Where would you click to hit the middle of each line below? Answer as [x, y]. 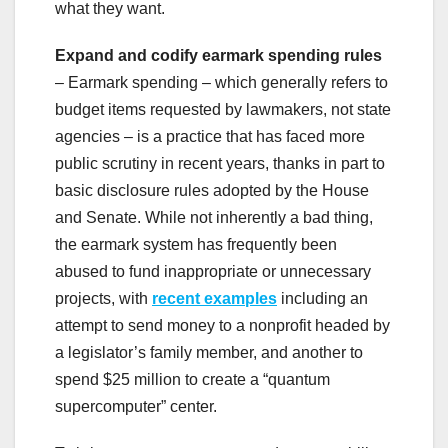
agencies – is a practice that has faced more [210, 136]
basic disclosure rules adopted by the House [212, 190]
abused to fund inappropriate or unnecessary [213, 271]
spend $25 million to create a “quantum [192, 379]
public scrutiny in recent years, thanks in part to [220, 163]
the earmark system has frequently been [196, 244]
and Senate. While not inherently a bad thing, [214, 217]
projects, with [103, 298]
